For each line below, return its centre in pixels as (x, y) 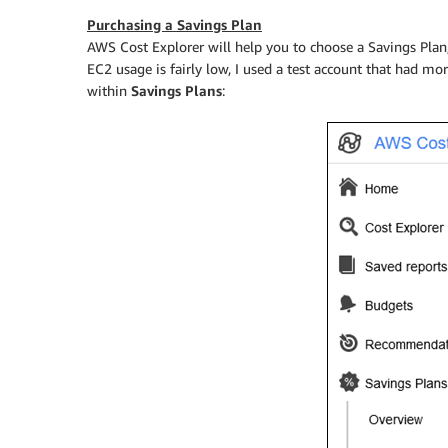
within (109, 90)
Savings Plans (176, 90)
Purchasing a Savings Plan (174, 24)
